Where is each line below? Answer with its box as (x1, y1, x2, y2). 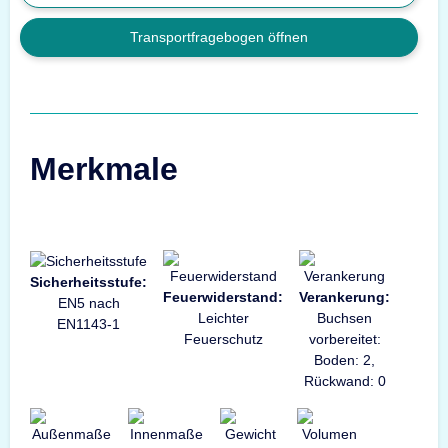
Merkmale (30, 151, 178, 188)
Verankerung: (299, 289, 390, 306)
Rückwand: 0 (303, 373, 386, 390)
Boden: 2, (314, 352, 375, 369)
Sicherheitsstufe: (30, 274, 147, 291)
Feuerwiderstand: (163, 289, 283, 306)
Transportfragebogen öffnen (130, 29, 308, 46)
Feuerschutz (183, 331, 263, 348)
